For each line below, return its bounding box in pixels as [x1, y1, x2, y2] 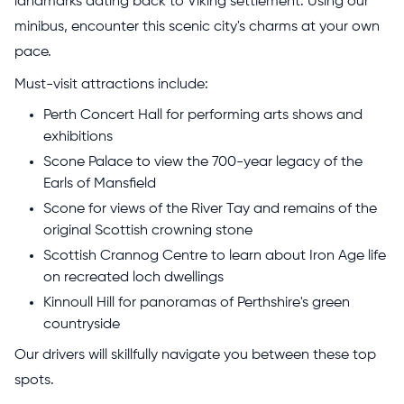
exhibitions [43, 129, 113, 144]
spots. [14, 372, 58, 388]
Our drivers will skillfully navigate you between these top [14, 347, 376, 363]
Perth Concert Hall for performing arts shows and [43, 107, 363, 123]
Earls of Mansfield [43, 176, 163, 191]
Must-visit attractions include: [14, 77, 216, 92]
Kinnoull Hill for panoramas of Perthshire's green [43, 295, 350, 310]
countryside [43, 317, 124, 332]
